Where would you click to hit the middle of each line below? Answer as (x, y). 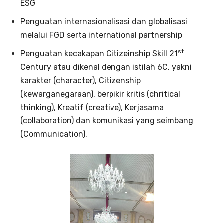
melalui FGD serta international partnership (101, 35)
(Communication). (54, 134)
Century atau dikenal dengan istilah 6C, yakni (106, 67)
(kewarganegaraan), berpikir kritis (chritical (100, 94)
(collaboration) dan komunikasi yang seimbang (107, 120)
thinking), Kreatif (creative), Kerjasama (92, 107)
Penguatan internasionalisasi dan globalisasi (104, 21)
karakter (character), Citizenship (81, 80)
